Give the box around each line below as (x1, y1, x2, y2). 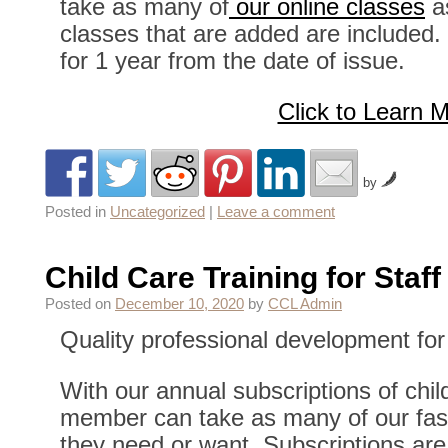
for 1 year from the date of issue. (60, 46, 405, 74)
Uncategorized (110, 203, 205, 220)
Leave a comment (217, 203, 335, 220)
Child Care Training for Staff (45, 260, 441, 294)
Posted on (45, 295, 111, 312)
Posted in (45, 203, 106, 220)
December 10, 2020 (115, 295, 244, 312)
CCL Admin (268, 295, 342, 312)
